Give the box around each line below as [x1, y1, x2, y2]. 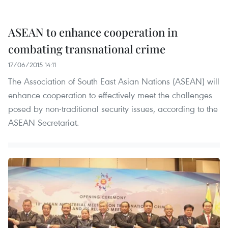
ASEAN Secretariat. [8, 116, 79, 128]
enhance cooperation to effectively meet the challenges [8, 89, 212, 101]
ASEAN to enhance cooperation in [8, 24, 178, 40]
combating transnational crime [8, 41, 165, 56]
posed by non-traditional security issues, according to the [8, 102, 218, 115]
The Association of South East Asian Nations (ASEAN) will [8, 75, 219, 87]
